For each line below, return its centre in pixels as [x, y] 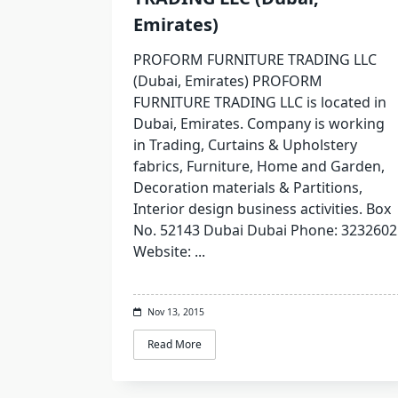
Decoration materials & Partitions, [248, 187]
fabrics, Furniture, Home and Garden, [259, 166]
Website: [162, 251]
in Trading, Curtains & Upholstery [245, 144]
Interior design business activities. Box [262, 208]
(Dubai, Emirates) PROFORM [228, 80]
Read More [175, 344]
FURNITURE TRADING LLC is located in [260, 102]
